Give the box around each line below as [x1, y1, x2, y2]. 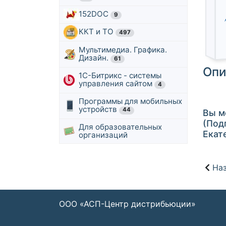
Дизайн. [79, 52, 110, 63]
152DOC [79, 9, 110, 19]
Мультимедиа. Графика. [79, 44, 167, 54]
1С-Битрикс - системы [79, 70, 161, 80]
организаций [79, 130, 128, 140]
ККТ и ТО [79, 27, 116, 37]
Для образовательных [79, 122, 162, 132]
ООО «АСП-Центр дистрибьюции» [59, 199, 196, 209]
